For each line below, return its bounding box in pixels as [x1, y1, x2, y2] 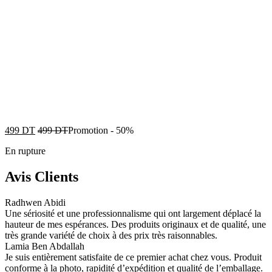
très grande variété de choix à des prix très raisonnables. [5, 230, 217, 241]
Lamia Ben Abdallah [5, 241, 84, 252]
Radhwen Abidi [5, 197, 66, 208]
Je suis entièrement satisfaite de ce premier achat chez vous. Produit [5, 252, 262, 263]
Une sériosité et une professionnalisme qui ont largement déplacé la [5, 208, 261, 219]
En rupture [5, 146, 46, 157]
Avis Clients [5, 169, 78, 185]
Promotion [68, 125, 108, 136]
